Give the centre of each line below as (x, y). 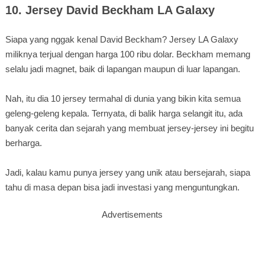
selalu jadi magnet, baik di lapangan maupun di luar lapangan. (122, 69)
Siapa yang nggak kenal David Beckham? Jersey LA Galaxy (122, 39)
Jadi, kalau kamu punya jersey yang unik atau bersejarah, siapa (127, 172)
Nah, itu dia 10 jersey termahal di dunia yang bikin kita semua (123, 98)
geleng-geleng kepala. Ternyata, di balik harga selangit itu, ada (124, 113)
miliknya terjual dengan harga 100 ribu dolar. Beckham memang (127, 54)
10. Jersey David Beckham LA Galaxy (110, 10)
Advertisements (132, 214)
